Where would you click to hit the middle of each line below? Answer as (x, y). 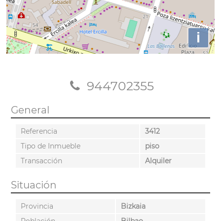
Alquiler (158, 161)
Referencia (39, 131)
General (30, 110)
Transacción (41, 161)
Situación (34, 185)
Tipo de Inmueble (50, 146)
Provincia (37, 206)
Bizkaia (133, 206)
